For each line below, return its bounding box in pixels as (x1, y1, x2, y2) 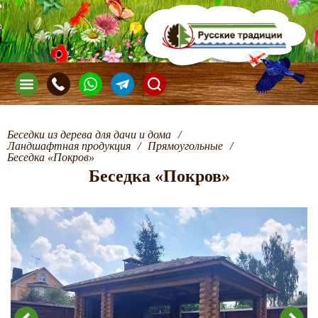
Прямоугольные (148, 140, 223, 152)
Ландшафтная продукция (7, 140, 131, 152)
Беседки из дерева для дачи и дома (7, 128, 171, 141)
